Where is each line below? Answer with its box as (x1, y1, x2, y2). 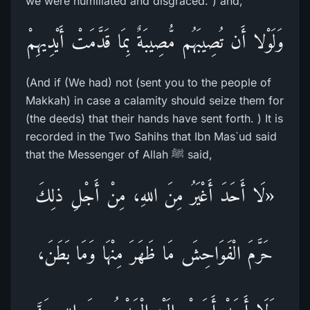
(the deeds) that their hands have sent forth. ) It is (26, 111, 283, 125)
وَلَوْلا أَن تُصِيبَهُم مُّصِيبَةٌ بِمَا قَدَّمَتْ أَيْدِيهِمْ (26, 30, 284, 52)
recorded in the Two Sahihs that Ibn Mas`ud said (26, 129, 277, 143)
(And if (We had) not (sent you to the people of (26, 75, 271, 89)
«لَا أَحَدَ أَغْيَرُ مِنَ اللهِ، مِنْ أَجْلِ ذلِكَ (35, 184, 275, 206)
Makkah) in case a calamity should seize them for (26, 93, 284, 107)
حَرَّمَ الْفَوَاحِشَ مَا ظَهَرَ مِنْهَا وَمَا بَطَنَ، (37, 242, 273, 264)
